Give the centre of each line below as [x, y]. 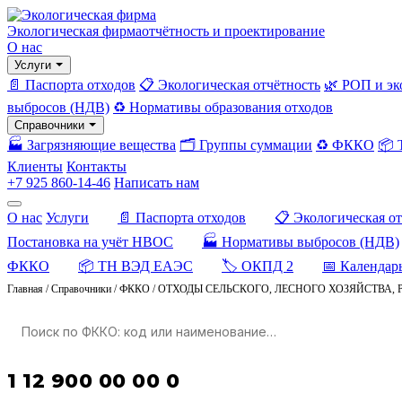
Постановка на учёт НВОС [90, 242]
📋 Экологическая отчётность [230, 85]
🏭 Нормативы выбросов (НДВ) [301, 242]
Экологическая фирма [74, 31]
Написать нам [157, 183]
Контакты [96, 166]
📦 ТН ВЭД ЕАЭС [135, 266]
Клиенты [35, 166]
